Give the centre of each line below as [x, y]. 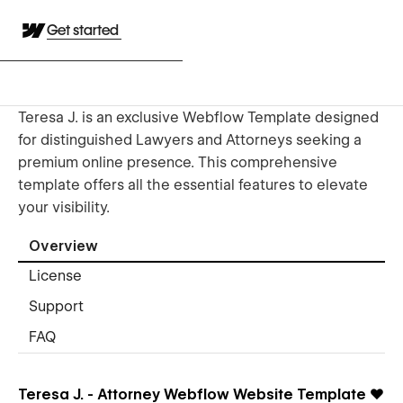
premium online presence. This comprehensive [178, 162]
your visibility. [64, 207]
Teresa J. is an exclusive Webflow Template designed [198, 117]
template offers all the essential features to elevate [193, 184]
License [55, 276]
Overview [63, 246]
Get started [84, 30]
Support [56, 307]
